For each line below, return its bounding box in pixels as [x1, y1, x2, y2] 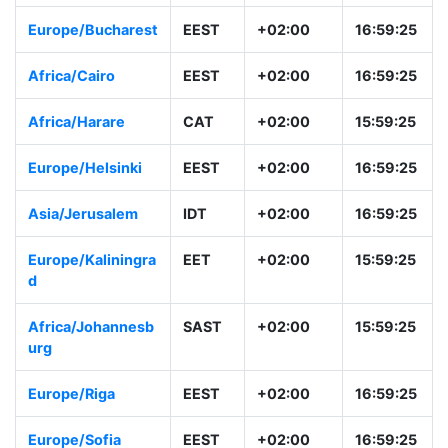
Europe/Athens [28, 38, 137, 56]
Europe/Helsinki [28, 243, 142, 261]
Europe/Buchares [28, 84, 152, 102]
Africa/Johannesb [28, 402, 154, 420]
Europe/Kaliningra [28, 335, 156, 353]
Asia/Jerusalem [28, 289, 138, 307]
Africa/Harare [28, 197, 125, 215]
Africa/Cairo [28, 151, 115, 169]
